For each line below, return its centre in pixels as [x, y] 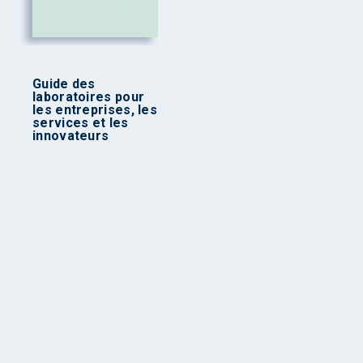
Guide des [64, 83]
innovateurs [71, 135]
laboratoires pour [89, 96]
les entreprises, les [95, 109]
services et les [81, 122]
